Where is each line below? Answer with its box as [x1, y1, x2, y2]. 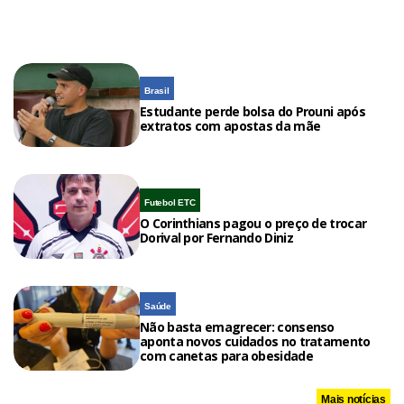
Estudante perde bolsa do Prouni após [140, 103, 365, 121]
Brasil [144, 86, 170, 96]
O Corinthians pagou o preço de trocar [140, 214, 367, 232]
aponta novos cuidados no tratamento [140, 333, 371, 351]
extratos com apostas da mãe [140, 117, 321, 135]
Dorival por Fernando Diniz [140, 228, 293, 246]
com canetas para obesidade [140, 347, 313, 365]
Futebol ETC [144, 197, 196, 207]
